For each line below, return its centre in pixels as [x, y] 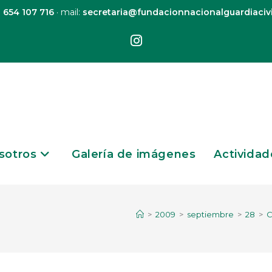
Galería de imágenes [134, 154]
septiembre [210, 214]
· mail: [68, 12]
